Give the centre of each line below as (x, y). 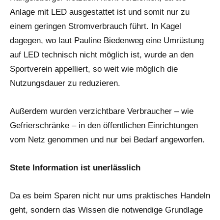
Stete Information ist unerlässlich (75, 168)
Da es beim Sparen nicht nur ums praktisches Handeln (110, 196)
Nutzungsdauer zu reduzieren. (65, 83)
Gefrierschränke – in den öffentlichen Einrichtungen (104, 126)
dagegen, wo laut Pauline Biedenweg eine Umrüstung (107, 41)
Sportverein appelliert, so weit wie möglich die (94, 69)
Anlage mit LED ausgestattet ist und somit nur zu (100, 12)
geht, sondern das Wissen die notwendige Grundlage (106, 210)
